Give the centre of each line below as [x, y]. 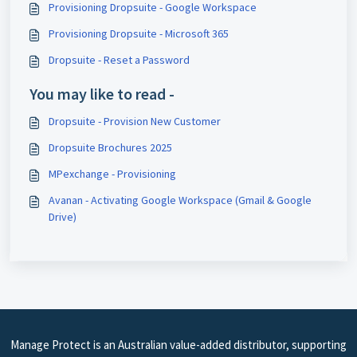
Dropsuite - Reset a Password [119, 59]
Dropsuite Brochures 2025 [110, 147]
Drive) [63, 216]
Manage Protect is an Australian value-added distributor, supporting [178, 345]
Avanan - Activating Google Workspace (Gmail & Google [180, 200]
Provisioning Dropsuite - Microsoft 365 [139, 33]
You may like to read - [102, 93]
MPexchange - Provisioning [112, 173]
